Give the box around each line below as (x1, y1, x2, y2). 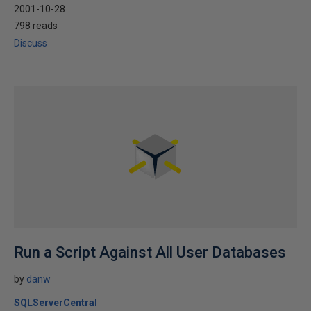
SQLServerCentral (14, 297, 97, 308)
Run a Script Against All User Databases (14, 244, 286, 261)
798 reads (14, 20, 58, 31)
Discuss (14, 37, 47, 49)
